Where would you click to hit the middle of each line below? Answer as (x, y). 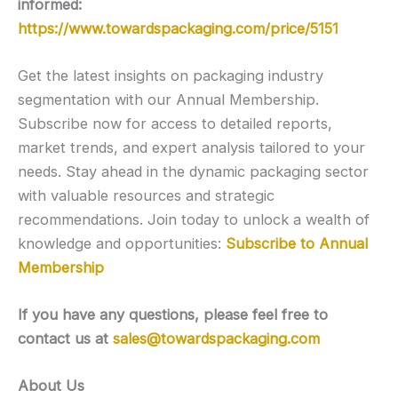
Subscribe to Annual (297, 243)
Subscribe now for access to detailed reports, (175, 123)
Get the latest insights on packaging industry (171, 75)
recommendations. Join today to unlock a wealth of (194, 219)
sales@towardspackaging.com (216, 339)
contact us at (65, 339)
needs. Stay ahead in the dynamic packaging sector (193, 171)
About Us (51, 386)
